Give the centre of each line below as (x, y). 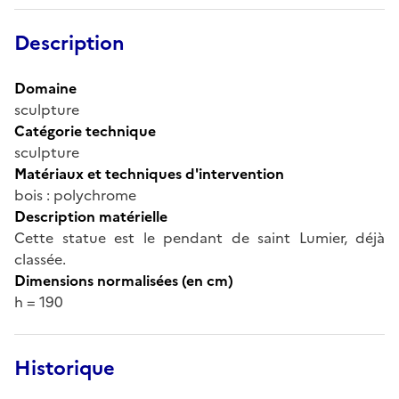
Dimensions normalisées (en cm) (124, 280)
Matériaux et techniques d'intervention (149, 173)
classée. (40, 259)
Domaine (45, 88)
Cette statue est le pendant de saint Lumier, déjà (199, 237)
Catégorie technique (85, 130)
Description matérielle (91, 216)
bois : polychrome (75, 195)
